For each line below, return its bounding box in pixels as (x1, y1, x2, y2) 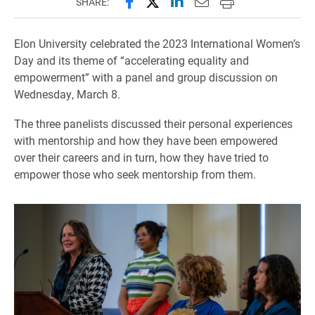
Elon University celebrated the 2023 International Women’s (14, 36, 300, 51)
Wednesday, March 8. (14, 86, 120, 102)
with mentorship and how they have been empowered (14, 133, 278, 148)
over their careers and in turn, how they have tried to (14, 150, 269, 165)
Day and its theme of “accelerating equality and (14, 53, 249, 68)
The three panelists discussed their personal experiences (14, 116, 292, 131)
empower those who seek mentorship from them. (14, 167, 256, 182)
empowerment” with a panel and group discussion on (14, 70, 278, 85)
